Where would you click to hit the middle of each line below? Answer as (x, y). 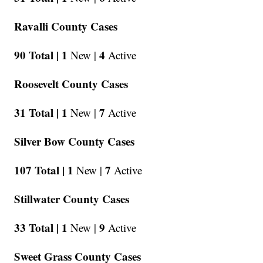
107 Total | (40, 170)
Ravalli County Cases (66, 26)
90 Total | (37, 55)
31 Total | (37, 113)
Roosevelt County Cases (71, 84)
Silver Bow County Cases (75, 141)
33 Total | (37, 228)
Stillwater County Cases (72, 199)
